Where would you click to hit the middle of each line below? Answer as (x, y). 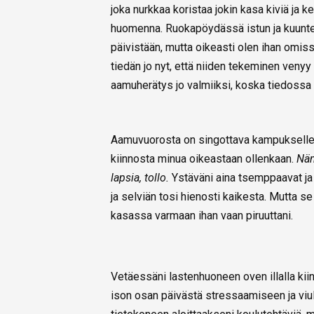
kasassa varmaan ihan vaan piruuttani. (202, 216)
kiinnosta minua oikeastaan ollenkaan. (204, 159)
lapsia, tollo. (141, 178)
